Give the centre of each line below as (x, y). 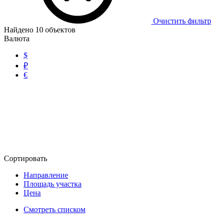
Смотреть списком (55, 209)
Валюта (17, 38)
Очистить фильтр (181, 21)
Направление (46, 175)
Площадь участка (53, 184)
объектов (59, 29)
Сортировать (27, 158)
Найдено (20, 29)
